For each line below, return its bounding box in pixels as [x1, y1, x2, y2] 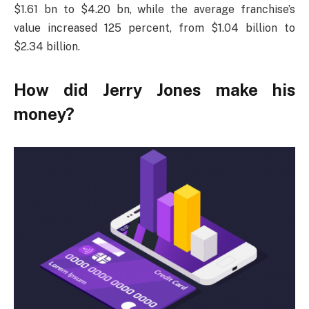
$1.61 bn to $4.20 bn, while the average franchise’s [14, 3, 295, 17]
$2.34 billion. [14, 40, 80, 54]
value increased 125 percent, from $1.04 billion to [14, 21, 295, 35]
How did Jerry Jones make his [14, 80, 295, 100]
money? [14, 104, 74, 124]
